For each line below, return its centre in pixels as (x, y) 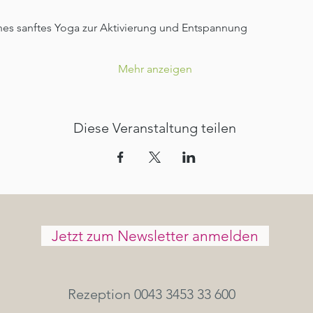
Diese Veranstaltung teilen (155, 128)
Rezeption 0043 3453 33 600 (155, 294)
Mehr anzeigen (155, 68)
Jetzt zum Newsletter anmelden (155, 235)
